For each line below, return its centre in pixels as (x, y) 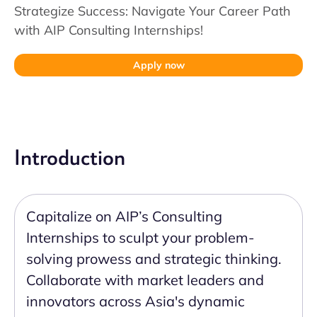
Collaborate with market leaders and (145, 280)
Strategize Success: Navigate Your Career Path (152, 11)
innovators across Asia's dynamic (136, 301)
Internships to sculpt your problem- (140, 237)
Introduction (70, 158)
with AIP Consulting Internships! (109, 30)
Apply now (158, 65)
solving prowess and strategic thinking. (154, 259)
